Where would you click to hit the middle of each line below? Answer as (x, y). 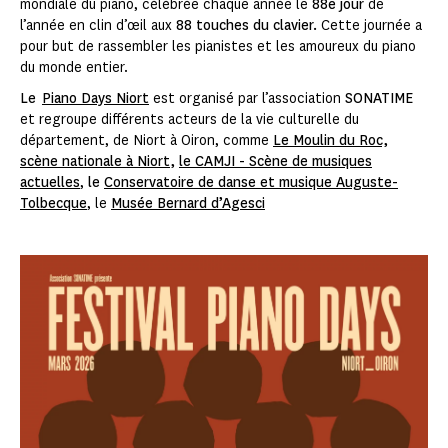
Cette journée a (369, 26)
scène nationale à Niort (95, 162)
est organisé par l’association (247, 99)
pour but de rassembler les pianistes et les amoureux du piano (218, 47)
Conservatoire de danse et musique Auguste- (251, 183)
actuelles (50, 183)
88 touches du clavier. (246, 26)
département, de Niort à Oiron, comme (146, 141)
